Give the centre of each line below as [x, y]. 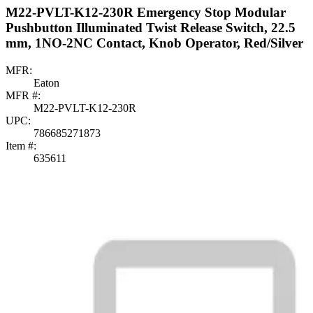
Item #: [21, 145]
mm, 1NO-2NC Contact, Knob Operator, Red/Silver [154, 43]
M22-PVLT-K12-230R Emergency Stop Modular [146, 13]
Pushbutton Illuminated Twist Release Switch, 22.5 [151, 28]
